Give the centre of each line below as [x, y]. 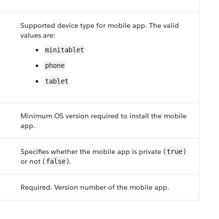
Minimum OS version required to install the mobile [104, 116]
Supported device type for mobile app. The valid [100, 25]
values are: [38, 35]
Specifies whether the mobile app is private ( [93, 152]
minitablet [65, 50]
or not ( [33, 161]
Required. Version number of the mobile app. [95, 187]
